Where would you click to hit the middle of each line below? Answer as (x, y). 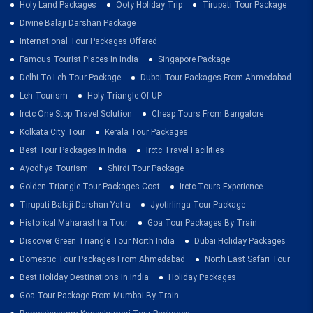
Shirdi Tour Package (146, 168)
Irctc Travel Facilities (185, 150)
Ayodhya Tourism (54, 168)
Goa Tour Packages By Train (202, 223)
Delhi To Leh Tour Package (70, 77)
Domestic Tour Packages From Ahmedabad (102, 259)
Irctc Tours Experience (221, 186)
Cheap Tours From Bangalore (208, 114)
